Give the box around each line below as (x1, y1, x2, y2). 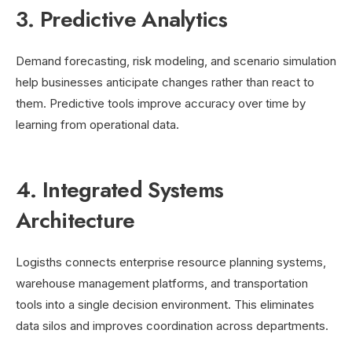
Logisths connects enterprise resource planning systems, (16, 254, 326, 269)
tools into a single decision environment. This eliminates (16, 296, 314, 312)
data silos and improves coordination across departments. (16, 317, 328, 333)
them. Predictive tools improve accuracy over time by (16, 95, 306, 111)
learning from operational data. (16, 116, 179, 132)
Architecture (16, 203, 135, 236)
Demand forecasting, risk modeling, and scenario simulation (16, 53, 336, 68)
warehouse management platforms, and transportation (16, 275, 308, 291)
